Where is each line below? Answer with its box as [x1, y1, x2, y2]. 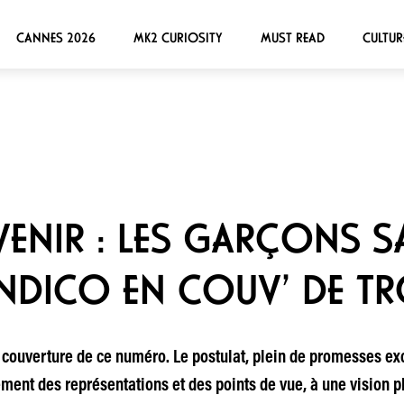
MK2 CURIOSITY [133, 29, 223, 46]
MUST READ [260, 29, 325, 46]
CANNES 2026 [15, 29, 96, 46]
